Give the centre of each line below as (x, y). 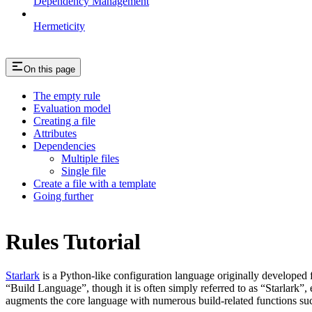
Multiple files (90, 159)
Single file (84, 171)
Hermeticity (59, 26)
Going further (63, 196)
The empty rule (67, 96)
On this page (49, 69)
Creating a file (64, 121)
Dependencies (64, 146)
